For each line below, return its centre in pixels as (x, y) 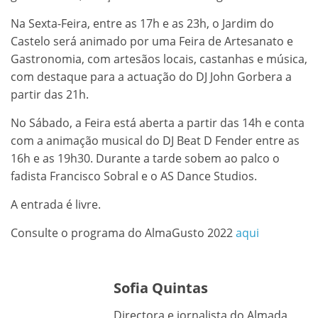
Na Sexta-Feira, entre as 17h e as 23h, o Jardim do (142, 23)
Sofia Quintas (161, 287)
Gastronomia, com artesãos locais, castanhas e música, (159, 59)
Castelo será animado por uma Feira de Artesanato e (152, 41)
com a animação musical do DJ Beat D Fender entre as (155, 140)
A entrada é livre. (56, 204)
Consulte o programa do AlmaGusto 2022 (123, 232)
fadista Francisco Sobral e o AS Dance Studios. (134, 176)
